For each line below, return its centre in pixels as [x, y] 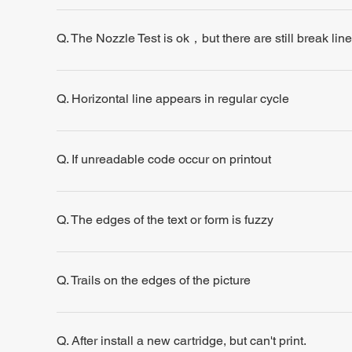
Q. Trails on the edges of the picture [154, 281]
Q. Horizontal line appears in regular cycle [173, 100]
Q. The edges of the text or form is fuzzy [165, 221]
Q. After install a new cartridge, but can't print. [181, 342]
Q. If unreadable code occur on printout [164, 160]
